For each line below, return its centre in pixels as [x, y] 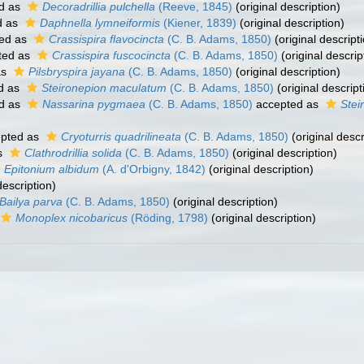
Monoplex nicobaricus [71, 218]
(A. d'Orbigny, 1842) [152, 169]
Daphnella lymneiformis [100, 23]
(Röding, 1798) [168, 218]
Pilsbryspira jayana [77, 71]
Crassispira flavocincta [106, 39]
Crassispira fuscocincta [111, 55]
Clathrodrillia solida [73, 153]
